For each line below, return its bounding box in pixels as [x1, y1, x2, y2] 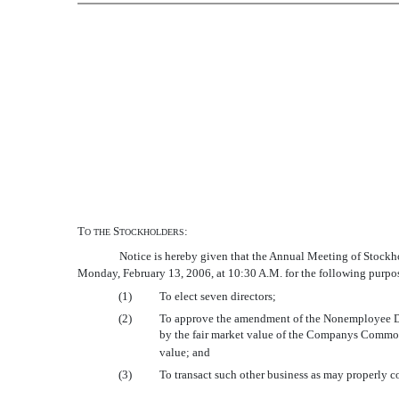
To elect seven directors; [159, 289, 276, 303]
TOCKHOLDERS [119, 227, 185, 237]
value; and [159, 346, 210, 359]
